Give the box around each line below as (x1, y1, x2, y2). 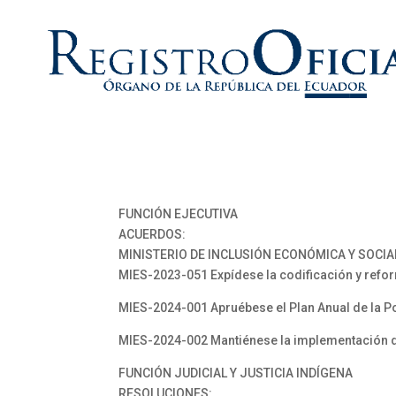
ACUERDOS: (118, 227, 187, 241)
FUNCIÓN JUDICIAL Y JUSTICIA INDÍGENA (118, 366, 354, 380)
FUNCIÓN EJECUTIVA (118, 207, 239, 221)
